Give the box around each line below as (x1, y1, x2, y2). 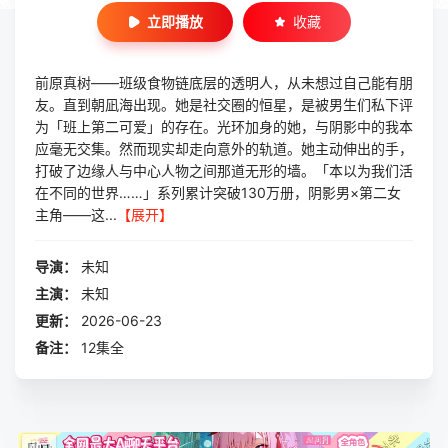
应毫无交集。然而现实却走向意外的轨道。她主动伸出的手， (35, 140, 413, 157)
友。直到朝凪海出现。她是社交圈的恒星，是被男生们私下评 (35, 96, 413, 113)
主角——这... (35, 206, 117, 223)
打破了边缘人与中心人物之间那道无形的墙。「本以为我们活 (35, 162, 413, 179)
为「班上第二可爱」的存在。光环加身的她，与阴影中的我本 (35, 118, 413, 135)
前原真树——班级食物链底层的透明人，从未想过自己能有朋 (35, 74, 413, 91)
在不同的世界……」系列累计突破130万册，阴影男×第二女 (35, 184, 401, 201)
